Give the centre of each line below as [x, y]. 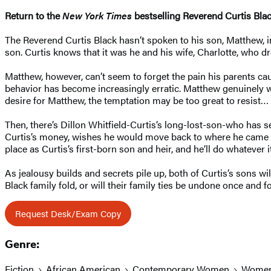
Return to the [34, 15]
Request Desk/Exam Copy [68, 213]
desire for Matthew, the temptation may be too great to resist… [137, 100]
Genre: [22, 245]
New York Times [97, 15]
